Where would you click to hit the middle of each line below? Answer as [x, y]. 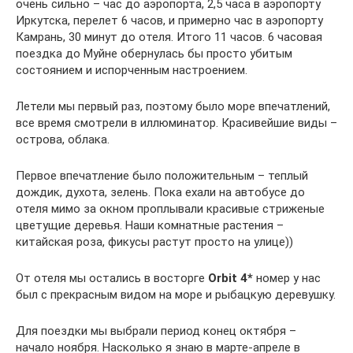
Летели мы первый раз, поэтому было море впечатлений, [173, 106]
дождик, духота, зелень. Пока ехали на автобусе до [160, 192]
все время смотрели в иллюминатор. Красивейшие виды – [176, 123]
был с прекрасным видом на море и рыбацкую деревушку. [176, 295]
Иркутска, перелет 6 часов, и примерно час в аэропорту [169, 20]
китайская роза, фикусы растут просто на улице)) [154, 242]
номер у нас [287, 278]
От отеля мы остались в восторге [112, 278]
